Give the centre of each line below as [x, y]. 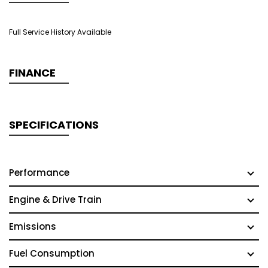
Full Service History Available [60, 32]
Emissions [33, 226]
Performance [39, 173]
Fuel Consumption [52, 253]
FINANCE [32, 73]
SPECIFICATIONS [54, 125]
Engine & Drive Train [55, 200]
